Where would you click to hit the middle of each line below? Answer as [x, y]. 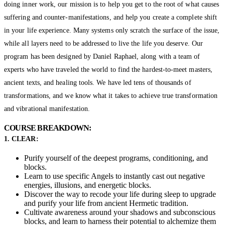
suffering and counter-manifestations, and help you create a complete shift [111, 17]
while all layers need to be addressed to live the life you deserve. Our [103, 43]
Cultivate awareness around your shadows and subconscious [120, 212]
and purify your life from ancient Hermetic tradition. [106, 203]
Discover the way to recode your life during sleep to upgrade [120, 194]
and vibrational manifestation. [47, 108]
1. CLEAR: [21, 139]
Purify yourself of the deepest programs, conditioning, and [116, 158]
